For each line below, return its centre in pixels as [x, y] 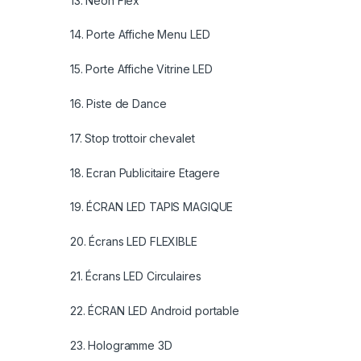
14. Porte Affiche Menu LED [140, 35]
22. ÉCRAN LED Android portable [155, 310]
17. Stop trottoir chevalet [133, 138]
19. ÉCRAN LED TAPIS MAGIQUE [152, 207]
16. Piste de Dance [118, 104]
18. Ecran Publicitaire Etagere [145, 172]
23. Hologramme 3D [121, 345]
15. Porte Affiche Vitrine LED [141, 69]
